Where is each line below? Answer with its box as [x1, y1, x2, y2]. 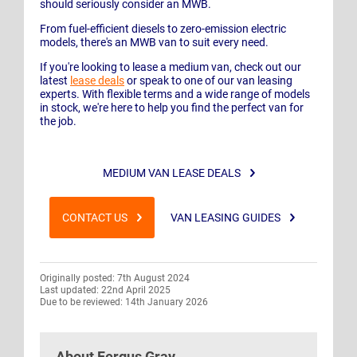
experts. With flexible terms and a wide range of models [40, 87, 310, 100]
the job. [40, 114, 76, 127]
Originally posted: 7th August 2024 [40, 272, 190, 284]
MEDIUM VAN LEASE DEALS [102, 166, 241, 179]
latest [40, 73, 70, 87]
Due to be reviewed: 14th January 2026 [40, 296, 208, 308]
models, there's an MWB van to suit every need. [40, 35, 271, 49]
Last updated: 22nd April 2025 [40, 284, 171, 296]
